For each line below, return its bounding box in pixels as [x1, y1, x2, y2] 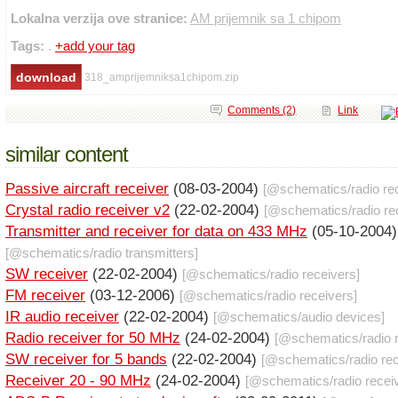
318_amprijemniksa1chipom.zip [84, 71, 239, 84]
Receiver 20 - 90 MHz [5, 372, 151, 390]
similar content [5, 142, 128, 167]
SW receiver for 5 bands [5, 351, 167, 369]
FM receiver [5, 287, 85, 305]
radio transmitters [93, 245, 195, 261]
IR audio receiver [5, 308, 119, 326]
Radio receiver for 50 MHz [5, 330, 180, 347]
